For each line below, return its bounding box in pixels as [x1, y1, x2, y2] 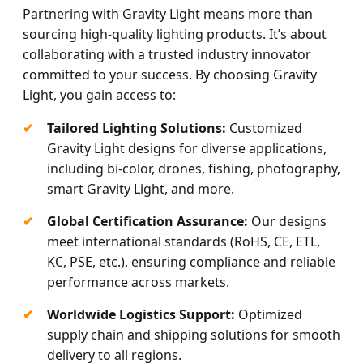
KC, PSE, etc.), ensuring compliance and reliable [47, 253, 335, 271]
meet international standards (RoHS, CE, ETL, [47, 233, 320, 251]
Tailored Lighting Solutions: [47, 119, 226, 138]
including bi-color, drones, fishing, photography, [47, 160, 340, 178]
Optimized [235, 305, 302, 324]
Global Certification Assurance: [47, 212, 248, 231]
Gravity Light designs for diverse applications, [47, 139, 327, 158]
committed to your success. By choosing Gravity [23, 66, 317, 84]
